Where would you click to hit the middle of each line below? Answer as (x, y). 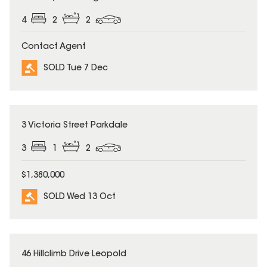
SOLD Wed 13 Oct (80, 197)
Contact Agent (54, 47)
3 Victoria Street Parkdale (74, 126)
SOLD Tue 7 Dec (76, 69)
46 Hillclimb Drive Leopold (74, 254)
